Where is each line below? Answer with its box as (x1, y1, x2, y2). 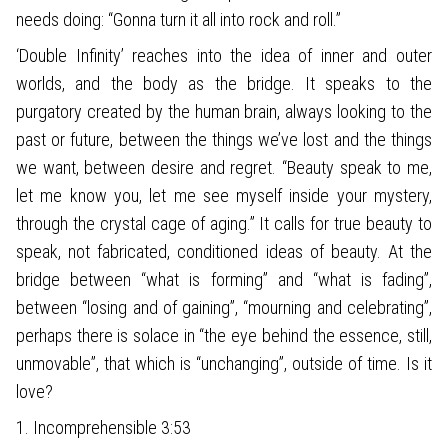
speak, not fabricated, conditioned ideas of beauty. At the (16, 240, 432, 262)
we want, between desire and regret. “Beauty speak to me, (16, 156, 432, 178)
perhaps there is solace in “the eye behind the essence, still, (16, 324, 432, 346)
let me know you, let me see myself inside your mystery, (16, 184, 432, 206)
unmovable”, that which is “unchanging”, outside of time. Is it (16, 352, 432, 374)
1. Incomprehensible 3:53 (16, 416, 191, 438)
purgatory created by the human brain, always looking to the (16, 100, 432, 122)
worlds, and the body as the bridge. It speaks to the (16, 72, 432, 94)
